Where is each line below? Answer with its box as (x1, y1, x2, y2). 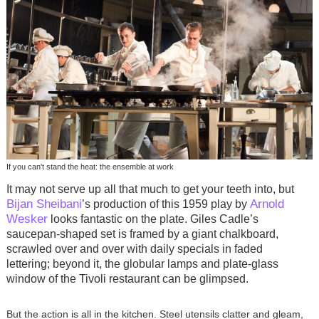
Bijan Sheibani (6, 197, 82, 211)
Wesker (6, 211, 48, 226)
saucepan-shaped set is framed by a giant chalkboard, (6, 228, 278, 241)
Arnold (249, 197, 284, 211)
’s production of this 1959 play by (81, 198, 250, 211)
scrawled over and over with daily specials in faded (6, 243, 263, 256)
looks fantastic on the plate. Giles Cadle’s (47, 213, 258, 226)
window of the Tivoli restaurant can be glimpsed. (6, 273, 251, 286)
